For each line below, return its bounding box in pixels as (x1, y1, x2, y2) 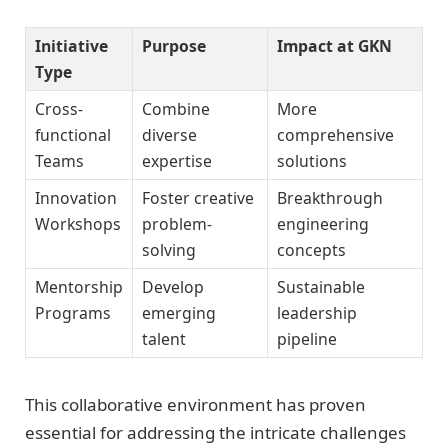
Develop (142, 276, 204, 299)
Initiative (35, 35, 108, 58)
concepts (277, 239, 346, 262)
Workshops (35, 213, 121, 236)
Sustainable (277, 276, 365, 299)
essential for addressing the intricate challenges (25, 420, 406, 444)
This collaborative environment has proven (25, 392, 366, 416)
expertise (142, 150, 212, 173)
